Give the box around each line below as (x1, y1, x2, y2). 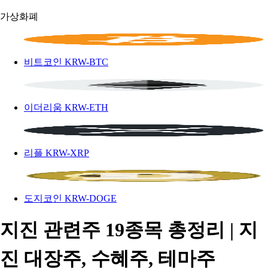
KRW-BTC (65, 57, 108, 67)
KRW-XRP (45, 148, 89, 158)
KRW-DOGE (65, 193, 117, 203)
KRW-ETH (65, 102, 108, 112)
